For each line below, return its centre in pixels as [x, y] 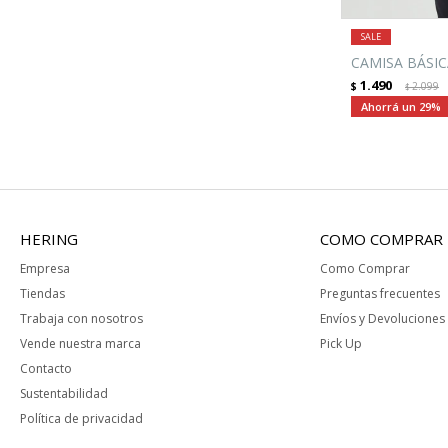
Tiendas [42, 294]
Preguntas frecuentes [379, 294]
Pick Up [340, 344]
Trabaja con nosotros [81, 319]
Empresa [45, 269]
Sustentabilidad [64, 394]
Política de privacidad [81, 419]
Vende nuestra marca [80, 344]
